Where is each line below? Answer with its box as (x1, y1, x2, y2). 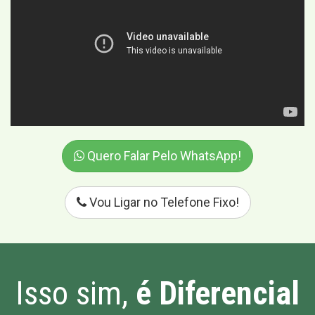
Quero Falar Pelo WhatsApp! (84, 148, 241, 163)
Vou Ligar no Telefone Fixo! (86, 194, 239, 210)
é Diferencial (136, 274, 300, 312)
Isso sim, (15, 274, 136, 312)
